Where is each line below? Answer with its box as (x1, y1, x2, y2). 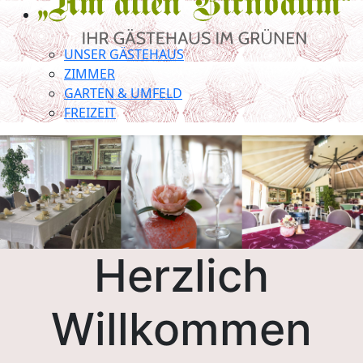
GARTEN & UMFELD (64, 83, 182, 102)
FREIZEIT (64, 103, 116, 122)
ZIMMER (64, 64, 115, 83)
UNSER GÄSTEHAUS (64, 45, 184, 63)
